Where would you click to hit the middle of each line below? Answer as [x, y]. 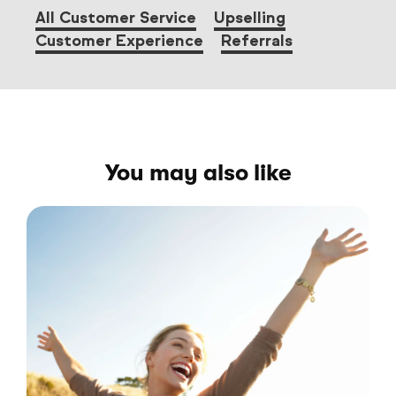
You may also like [198, 172]
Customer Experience [119, 40]
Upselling [250, 17]
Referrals [257, 40]
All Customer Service [116, 17]
